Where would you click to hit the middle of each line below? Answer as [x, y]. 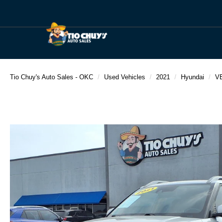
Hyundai [193, 77]
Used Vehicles [125, 77]
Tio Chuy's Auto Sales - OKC [52, 77]
